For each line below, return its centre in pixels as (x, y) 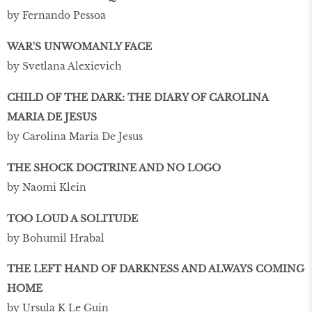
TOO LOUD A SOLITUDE (72, 218)
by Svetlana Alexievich (64, 67)
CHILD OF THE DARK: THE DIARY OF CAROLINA (138, 97)
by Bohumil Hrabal (56, 238)
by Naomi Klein (47, 187)
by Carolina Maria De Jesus (75, 136)
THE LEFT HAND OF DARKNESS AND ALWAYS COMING (156, 269)
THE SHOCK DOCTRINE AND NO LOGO (114, 167)
